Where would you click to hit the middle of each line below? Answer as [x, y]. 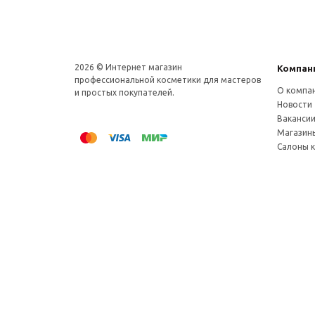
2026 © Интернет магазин [128, 67]
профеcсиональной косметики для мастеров [168, 80]
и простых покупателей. [124, 92]
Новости [294, 104]
